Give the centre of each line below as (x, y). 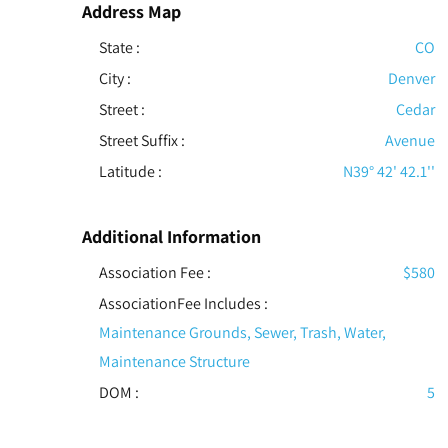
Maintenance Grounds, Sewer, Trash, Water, (242, 333)
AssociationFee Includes (179, 304)
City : (114, 79)
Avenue (409, 141)
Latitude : (130, 172)
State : (119, 48)
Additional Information (171, 237)
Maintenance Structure (174, 362)
